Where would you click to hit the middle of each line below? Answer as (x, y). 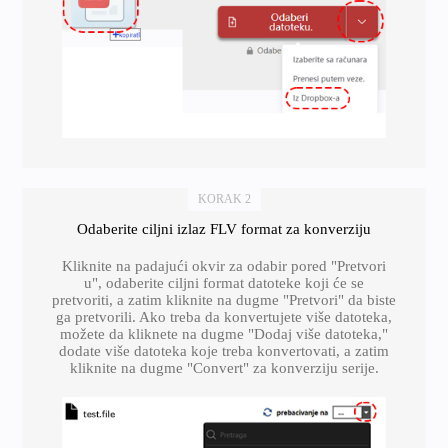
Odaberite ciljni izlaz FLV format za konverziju (224, 228)
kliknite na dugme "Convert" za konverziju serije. (224, 367)
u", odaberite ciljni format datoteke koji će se (224, 282)
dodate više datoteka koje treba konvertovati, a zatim (224, 350)
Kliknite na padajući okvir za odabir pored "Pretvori (224, 265)
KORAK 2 (224, 198)
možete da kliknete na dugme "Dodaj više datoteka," (224, 333)
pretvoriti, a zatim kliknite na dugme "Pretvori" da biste (224, 299)
